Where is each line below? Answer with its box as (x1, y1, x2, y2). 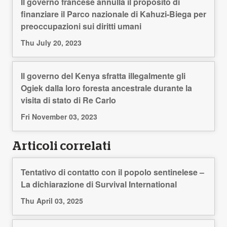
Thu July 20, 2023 (21, 37, 82, 48)
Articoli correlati (12, 140, 111, 153)
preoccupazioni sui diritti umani (21, 20, 141, 32)
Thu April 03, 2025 (21, 195, 83, 206)
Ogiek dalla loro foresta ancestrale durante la (21, 82, 192, 94)
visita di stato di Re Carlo (21, 94, 116, 106)
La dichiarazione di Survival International (21, 178, 177, 190)
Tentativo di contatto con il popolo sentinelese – (21, 166, 204, 178)
